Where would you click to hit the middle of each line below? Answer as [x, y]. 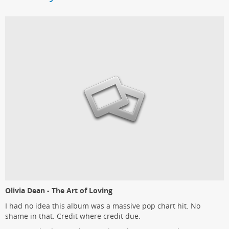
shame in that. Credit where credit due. [73, 216]
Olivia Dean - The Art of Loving [59, 190]
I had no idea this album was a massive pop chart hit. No [103, 206]
